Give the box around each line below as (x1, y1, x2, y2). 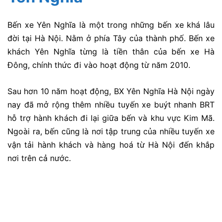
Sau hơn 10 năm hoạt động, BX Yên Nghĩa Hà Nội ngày (7, 86, 215, 96)
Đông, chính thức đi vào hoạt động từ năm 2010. (7, 59, 193, 70)
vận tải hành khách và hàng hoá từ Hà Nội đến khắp (7, 139, 215, 150)
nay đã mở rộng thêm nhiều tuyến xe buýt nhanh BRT (7, 99, 215, 110)
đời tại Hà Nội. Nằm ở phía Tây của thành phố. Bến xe (7, 33, 215, 43)
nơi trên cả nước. (7, 153, 73, 163)
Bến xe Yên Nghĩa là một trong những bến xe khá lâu (7, 19, 215, 30)
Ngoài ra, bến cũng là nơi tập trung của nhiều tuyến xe (7, 126, 215, 136)
